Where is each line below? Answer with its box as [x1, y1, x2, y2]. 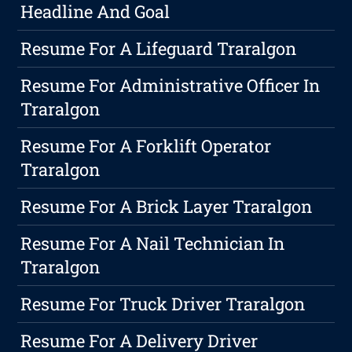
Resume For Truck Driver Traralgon [20, 291, 306, 315]
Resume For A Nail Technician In [20, 231, 285, 255]
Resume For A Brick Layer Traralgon [20, 194, 313, 218]
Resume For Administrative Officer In [20, 73, 321, 97]
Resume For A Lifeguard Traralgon [20, 36, 297, 60]
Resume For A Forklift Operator [20, 134, 272, 157]
